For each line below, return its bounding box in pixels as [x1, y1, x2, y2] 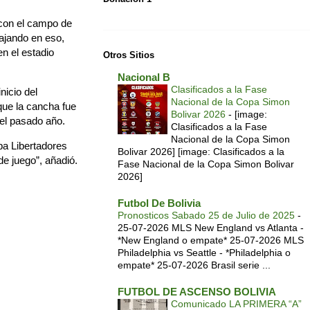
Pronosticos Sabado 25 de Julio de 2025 [118, 210, 298, 221]
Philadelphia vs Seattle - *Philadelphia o [118, 247, 291, 259]
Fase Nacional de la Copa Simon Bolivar [118, 158, 294, 170]
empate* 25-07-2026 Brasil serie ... [118, 259, 271, 271]
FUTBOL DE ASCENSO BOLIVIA [118, 286, 276, 298]
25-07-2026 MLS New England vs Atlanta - [118, 222, 304, 234]
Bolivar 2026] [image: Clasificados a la [118, 146, 284, 158]
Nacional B [118, 71, 170, 84]
